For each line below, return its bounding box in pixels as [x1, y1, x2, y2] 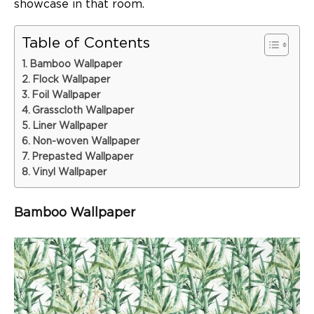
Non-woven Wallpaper [32, 136, 139, 146]
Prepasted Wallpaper [31, 151, 133, 162]
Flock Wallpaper [32, 74, 110, 85]
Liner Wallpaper [32, 121, 107, 131]
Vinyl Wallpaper [32, 167, 107, 177]
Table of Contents [22, 35, 150, 50]
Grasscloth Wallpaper [32, 105, 134, 116]
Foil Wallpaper [31, 90, 100, 100]
